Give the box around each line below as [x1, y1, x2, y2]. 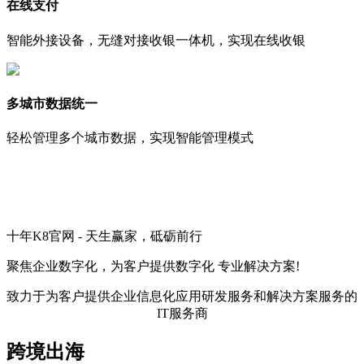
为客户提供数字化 [110, 259, 214, 274]
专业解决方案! [214, 259, 300, 274]
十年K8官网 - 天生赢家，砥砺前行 [6, 229, 202, 244]
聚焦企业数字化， [6, 259, 110, 274]
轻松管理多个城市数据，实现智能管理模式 [6, 131, 253, 145]
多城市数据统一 [6, 96, 97, 110]
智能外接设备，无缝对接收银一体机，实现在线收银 [6, 32, 305, 47]
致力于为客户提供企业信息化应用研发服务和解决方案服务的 [6, 289, 357, 304]
